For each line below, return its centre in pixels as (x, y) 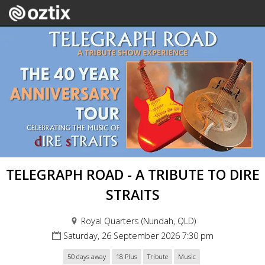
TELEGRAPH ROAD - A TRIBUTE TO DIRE (132, 174)
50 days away (87, 256)
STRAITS (132, 195)
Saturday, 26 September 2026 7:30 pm (138, 236)
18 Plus (127, 256)
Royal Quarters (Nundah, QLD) (138, 221)
